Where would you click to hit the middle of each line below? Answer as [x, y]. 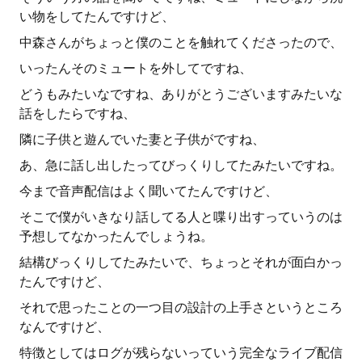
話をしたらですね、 [78, 114]
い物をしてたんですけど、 [97, 17]
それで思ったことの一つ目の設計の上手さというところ [181, 307]
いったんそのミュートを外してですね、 [136, 68]
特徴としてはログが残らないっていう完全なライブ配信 [181, 353]
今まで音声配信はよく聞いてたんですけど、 [149, 191]
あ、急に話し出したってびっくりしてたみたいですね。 [181, 165]
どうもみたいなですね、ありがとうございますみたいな [181, 94]
